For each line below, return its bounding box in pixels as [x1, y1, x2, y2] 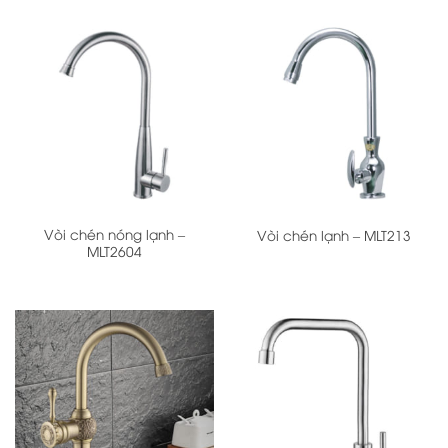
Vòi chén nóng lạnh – [44, 223, 185, 243]
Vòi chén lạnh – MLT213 [256, 224, 411, 244]
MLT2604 [87, 240, 142, 260]
